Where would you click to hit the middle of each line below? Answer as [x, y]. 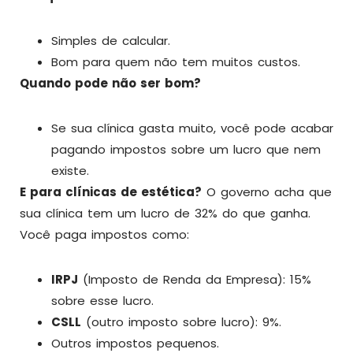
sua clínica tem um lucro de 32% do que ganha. [165, 213]
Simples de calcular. [111, 41]
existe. [70, 171]
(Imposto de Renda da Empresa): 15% [195, 279]
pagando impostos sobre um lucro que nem [186, 149]
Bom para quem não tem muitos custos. [176, 62]
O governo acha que [267, 192]
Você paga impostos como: [104, 234]
